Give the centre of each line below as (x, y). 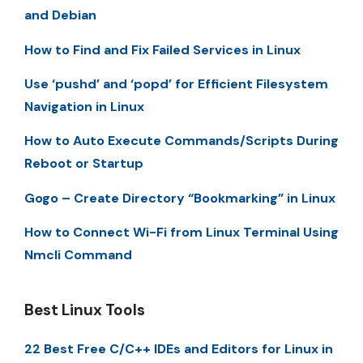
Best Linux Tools (85, 310)
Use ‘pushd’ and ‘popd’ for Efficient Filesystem (176, 83)
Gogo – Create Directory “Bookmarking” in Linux (180, 198)
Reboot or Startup (84, 164)
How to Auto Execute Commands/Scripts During (181, 141)
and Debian (60, 15)
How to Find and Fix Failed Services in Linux (162, 49)
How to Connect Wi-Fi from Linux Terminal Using (181, 233)
